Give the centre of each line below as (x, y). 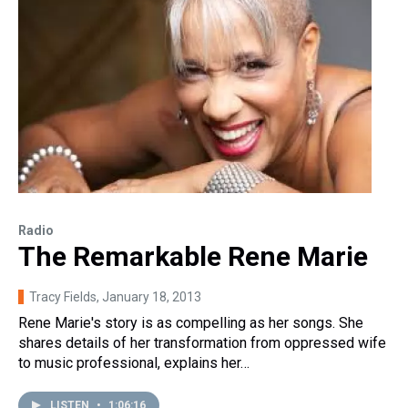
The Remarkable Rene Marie (193, 257)
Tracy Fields (63, 297)
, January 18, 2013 (149, 297)
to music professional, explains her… (134, 363)
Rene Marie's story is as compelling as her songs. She (191, 323)
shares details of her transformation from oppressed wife (202, 343)
